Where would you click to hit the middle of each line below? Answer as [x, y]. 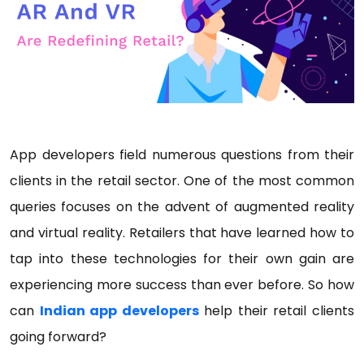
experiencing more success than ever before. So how [182, 285]
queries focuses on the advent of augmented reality [182, 207]
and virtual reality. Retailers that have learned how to [182, 233]
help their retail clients [277, 311]
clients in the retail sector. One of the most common [182, 181]
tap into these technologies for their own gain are [182, 259]
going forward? [58, 337]
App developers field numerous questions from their [182, 155]
